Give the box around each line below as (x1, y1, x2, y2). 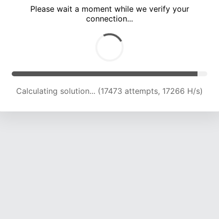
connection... (86, 14, 133, 24)
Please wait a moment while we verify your (30, 4, 189, 14)
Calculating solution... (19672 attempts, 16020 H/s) (15, 86, 204, 96)
